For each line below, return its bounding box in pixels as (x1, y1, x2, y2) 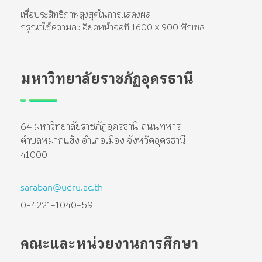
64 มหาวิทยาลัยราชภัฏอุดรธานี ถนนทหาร (20, 120, 181, 133)
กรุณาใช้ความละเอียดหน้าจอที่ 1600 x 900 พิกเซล (20, 22, 205, 33)
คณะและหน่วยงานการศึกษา (20, 235, 198, 253)
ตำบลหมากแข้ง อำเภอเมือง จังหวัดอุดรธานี (20, 135, 186, 147)
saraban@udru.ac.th (20, 180, 103, 194)
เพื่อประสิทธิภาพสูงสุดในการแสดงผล (20, 9, 151, 20)
